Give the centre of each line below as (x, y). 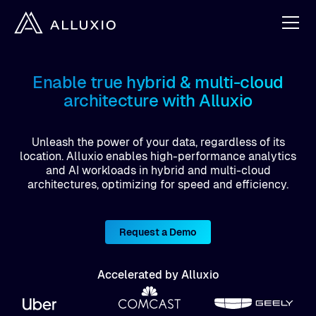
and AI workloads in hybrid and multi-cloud (158, 170)
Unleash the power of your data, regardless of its (158, 142)
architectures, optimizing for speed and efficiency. (158, 184)
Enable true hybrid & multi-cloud (158, 82)
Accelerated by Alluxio (158, 275)
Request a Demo (158, 232)
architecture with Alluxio (158, 101)
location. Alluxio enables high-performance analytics (158, 156)
